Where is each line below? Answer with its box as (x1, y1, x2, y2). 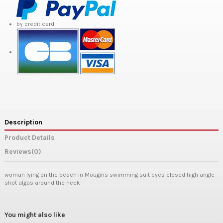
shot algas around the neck (4, 179, 80, 186)
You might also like (4, 210, 65, 219)
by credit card (16, 20, 54, 27)
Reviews (4, 147, 31, 156)
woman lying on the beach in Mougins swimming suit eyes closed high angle (4, 171, 215, 178)
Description (4, 118, 42, 126)
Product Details (4, 133, 55, 142)
